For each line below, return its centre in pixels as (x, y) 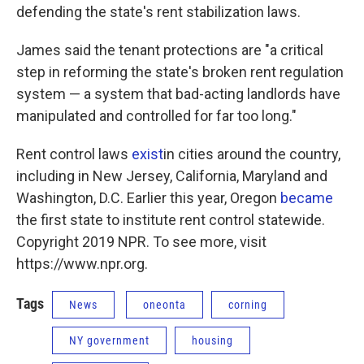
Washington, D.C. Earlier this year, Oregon (148, 197)
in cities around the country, (252, 154)
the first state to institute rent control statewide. (171, 219)
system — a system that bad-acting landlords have (178, 93)
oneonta (165, 304)
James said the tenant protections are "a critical (170, 50)
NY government (109, 340)
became (307, 197)
